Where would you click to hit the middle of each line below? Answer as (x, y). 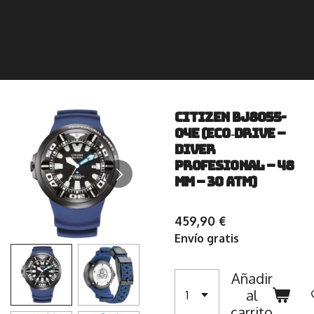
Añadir (252, 278)
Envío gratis (207, 238)
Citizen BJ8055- (231, 117)
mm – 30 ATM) (216, 182)
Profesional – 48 (234, 166)
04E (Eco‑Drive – (230, 134)
